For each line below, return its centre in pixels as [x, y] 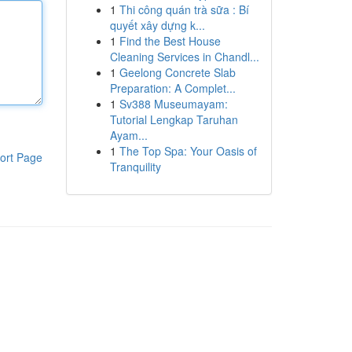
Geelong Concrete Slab [177, 72]
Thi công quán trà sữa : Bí [184, 9]
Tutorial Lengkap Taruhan [174, 119]
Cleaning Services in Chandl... [184, 57]
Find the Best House [170, 41]
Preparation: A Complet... [172, 88]
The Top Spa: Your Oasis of [188, 151]
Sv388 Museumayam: [173, 104]
